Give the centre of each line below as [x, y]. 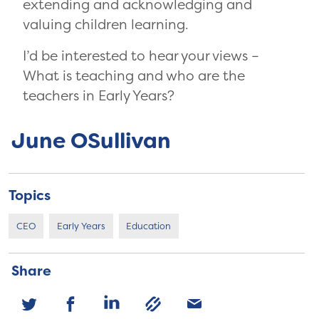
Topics [30, 195]
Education [149, 226]
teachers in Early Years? [99, 96]
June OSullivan [91, 141]
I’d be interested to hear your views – [141, 56]
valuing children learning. [106, 25]
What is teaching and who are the [134, 76]
